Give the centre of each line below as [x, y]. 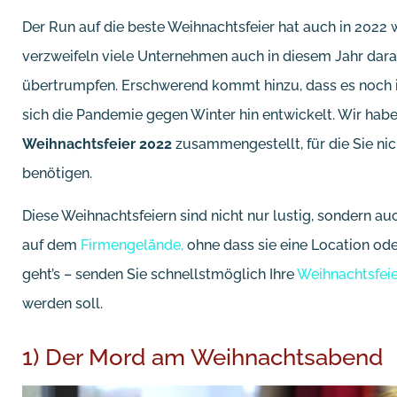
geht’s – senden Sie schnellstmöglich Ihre [160, 274]
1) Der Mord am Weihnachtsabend [202, 357]
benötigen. [57, 174]
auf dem [51, 245]
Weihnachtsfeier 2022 [97, 144]
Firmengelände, [132, 245]
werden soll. [62, 303]
